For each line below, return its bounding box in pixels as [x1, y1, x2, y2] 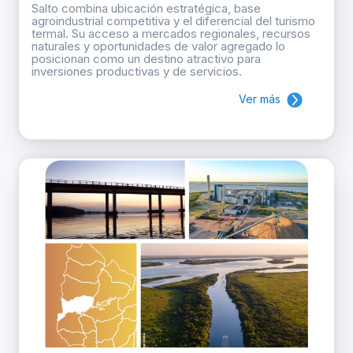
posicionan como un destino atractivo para [32, 51, 261, 67]
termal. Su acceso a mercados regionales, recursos [32, 26, 310, 42]
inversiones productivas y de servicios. [32, 64, 242, 80]
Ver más [239, 92, 281, 106]
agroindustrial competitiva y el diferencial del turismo [32, 13, 315, 29]
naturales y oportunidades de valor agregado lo [32, 39, 285, 54]
